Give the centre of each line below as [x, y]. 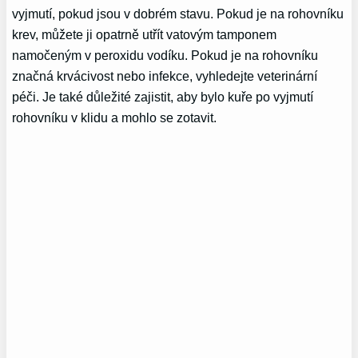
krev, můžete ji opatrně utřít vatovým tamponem [145, 35]
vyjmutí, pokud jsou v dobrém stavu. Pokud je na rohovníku [178, 14]
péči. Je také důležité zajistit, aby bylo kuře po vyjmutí [163, 97]
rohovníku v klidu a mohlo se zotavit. [115, 118]
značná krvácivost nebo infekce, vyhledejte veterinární [165, 76]
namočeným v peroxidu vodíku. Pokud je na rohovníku [165, 56]
